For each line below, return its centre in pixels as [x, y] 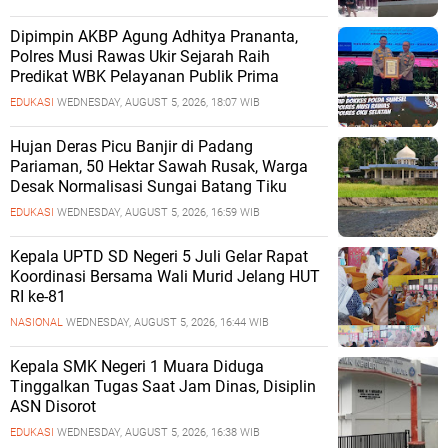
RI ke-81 [38, 296]
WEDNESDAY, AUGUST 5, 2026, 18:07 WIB [158, 102]
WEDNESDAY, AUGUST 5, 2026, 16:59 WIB [158, 212]
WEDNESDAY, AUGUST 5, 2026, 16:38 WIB [158, 432]
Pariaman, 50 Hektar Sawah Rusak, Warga [159, 166]
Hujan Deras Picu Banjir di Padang [131, 146]
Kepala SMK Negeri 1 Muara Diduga [137, 366]
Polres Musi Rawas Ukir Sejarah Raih [140, 56]
